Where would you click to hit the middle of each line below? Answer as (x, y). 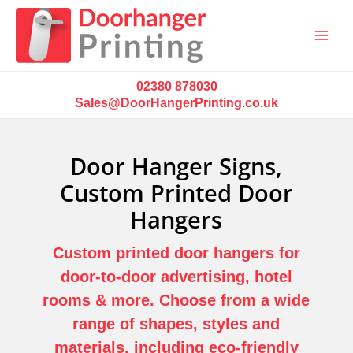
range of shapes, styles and (176, 324)
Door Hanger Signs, (176, 166)
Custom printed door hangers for (176, 253)
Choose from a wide (235, 300)
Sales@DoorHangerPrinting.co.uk (176, 102)
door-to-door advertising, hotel (176, 277)
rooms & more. (101, 300)
